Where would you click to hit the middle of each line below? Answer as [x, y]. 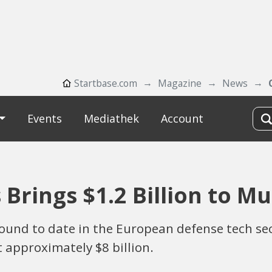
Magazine [180, 83]
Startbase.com [106, 83]
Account [182, 118]
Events [44, 118]
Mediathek [111, 118]
